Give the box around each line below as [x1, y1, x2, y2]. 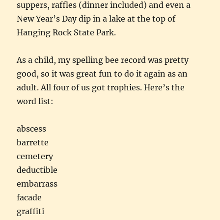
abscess [17, 123, 47, 134]
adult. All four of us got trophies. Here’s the [17, 82, 185, 92]
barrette [17, 137, 49, 147]
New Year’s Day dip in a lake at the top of [17, 13, 176, 24]
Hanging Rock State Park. [17, 27, 116, 37]
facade [17, 192, 42, 202]
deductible [17, 165, 58, 175]
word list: [17, 96, 54, 106]
